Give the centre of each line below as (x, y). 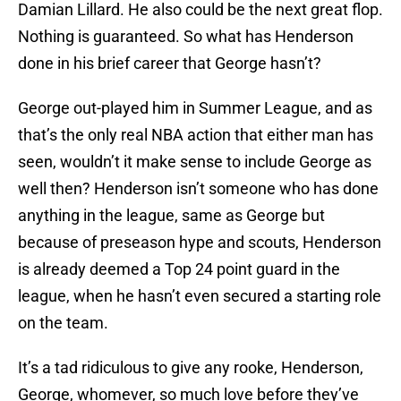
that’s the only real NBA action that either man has (196, 135)
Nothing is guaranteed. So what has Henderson (186, 37)
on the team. (63, 323)
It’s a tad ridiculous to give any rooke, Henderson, (191, 368)
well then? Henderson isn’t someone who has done (198, 189)
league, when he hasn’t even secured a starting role (200, 296)
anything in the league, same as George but (171, 216)
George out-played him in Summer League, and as (195, 108)
